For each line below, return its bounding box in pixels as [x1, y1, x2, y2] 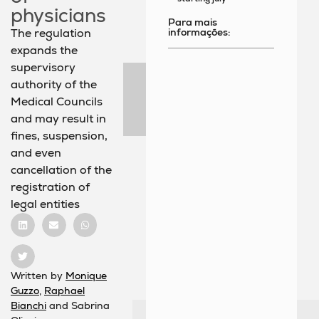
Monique [66, 268, 107, 282]
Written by [11, 268, 66, 282]
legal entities [11, 197, 80, 212]
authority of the [11, 77, 97, 93]
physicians [11, 3, 106, 28]
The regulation [11, 26, 91, 41]
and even [11, 145, 61, 161]
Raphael [44, 283, 85, 297]
